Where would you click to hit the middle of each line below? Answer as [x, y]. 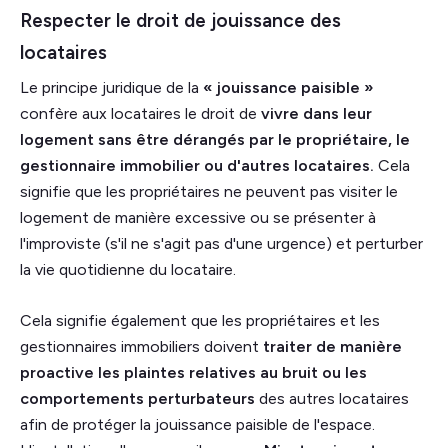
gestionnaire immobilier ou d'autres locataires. [197, 166]
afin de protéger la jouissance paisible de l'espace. [197, 425]
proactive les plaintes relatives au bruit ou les [193, 373]
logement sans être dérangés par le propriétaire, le [215, 140]
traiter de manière [332, 347]
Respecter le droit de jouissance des [180, 21]
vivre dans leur [316, 114]
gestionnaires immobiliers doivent [141, 347]
